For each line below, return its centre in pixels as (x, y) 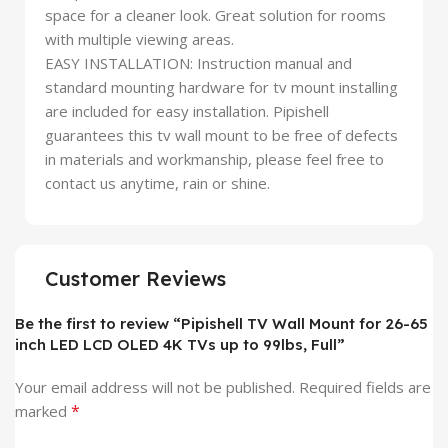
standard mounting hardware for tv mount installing (221, 87)
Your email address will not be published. (155, 387)
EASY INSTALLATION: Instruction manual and (198, 63)
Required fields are (365, 387)
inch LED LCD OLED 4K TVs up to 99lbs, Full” (180, 345)
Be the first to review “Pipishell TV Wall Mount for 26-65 (221, 324)
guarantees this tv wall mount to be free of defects (221, 135)
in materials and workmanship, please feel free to (214, 159)
